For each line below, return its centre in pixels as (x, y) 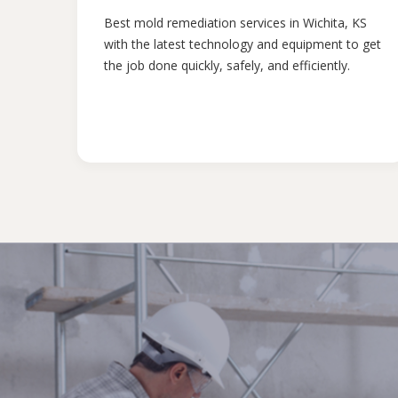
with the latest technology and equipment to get (243, 44)
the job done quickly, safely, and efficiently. (227, 65)
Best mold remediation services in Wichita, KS (235, 23)
